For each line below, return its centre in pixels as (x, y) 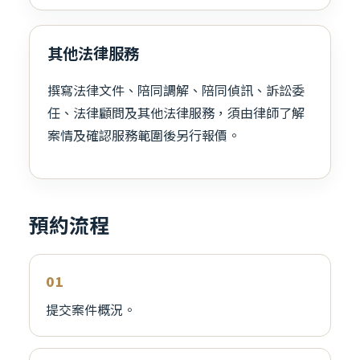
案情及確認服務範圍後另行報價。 (144, 135)
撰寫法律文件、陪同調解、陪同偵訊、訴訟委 (176, 90)
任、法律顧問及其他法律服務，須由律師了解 (176, 112)
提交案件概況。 (91, 310)
